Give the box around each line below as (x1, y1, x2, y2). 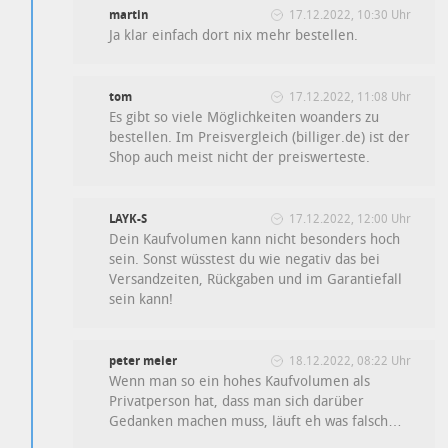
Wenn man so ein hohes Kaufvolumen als (109, 372, 371, 390)
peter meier (109, 353, 178, 368)
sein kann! (109, 290, 174, 308)
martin (109, 7, 150, 22)
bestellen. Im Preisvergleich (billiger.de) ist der (109, 128, 411, 146)
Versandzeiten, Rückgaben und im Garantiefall (109, 270, 403, 288)
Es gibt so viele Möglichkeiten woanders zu (109, 108, 380, 126)
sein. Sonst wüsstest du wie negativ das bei (109, 250, 381, 268)
